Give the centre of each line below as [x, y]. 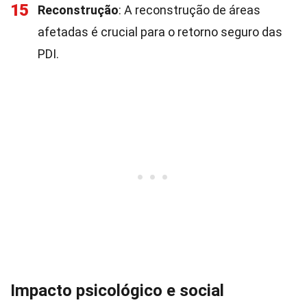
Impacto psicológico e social [117, 291]
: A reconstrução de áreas [189, 10]
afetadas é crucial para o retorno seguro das [160, 32]
